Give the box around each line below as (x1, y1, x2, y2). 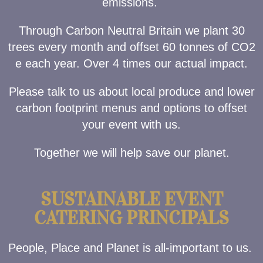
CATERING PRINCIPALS (34, 207, 229, 230)
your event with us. (82, 118, 181, 131)
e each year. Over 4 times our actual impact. (15, 57, 248, 70)
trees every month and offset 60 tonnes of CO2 (8, 41, 255, 53)
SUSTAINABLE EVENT (40, 188, 223, 211)
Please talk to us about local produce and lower (8, 85, 255, 98)
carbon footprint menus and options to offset (16, 102, 247, 114)
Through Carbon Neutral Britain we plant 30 (18, 24, 245, 37)
